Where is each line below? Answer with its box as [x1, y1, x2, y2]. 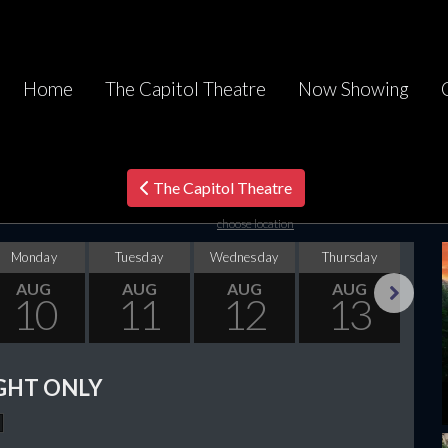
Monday [11, 249, 57, 265]
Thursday [321, 249, 377, 265]
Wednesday [210, 249, 279, 265]
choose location [217, 216, 294, 231]
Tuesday [115, 249, 164, 265]
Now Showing [297, 77, 409, 100]
